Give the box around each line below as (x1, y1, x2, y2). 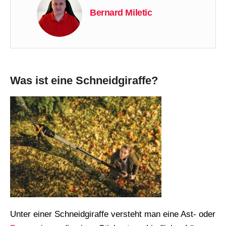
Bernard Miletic (90, 7, 152, 18)
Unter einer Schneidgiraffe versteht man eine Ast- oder (10, 209, 215, 219)
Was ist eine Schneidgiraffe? (10, 74, 158, 87)
